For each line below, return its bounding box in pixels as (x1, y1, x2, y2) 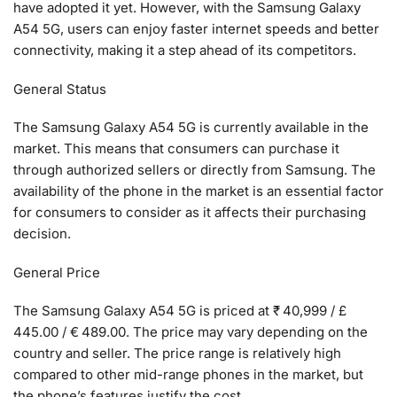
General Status (13, 80, 106, 97)
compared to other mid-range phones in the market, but (13, 366, 363, 384)
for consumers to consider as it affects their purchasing (13, 204, 366, 222)
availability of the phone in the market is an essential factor (13, 183, 384, 200)
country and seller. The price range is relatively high (13, 345, 341, 362)
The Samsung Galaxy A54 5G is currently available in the (13, 119, 369, 136)
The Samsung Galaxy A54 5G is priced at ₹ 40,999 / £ (13, 302, 349, 320)
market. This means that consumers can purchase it (13, 140, 339, 158)
